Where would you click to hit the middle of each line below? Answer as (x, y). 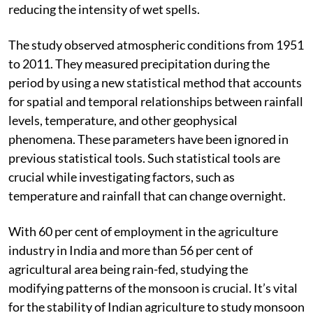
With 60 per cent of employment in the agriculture (143, 231)
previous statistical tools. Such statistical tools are (144, 158)
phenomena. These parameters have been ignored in (148, 139)
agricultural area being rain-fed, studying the (128, 269)
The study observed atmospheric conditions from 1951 (156, 44)
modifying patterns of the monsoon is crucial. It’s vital (153, 287)
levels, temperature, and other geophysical (123, 120)
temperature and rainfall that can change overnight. (148, 195)
